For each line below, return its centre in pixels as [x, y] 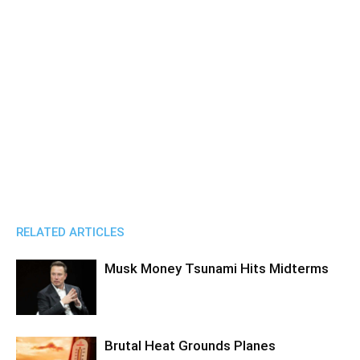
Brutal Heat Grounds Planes [190, 346]
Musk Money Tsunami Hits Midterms [217, 268]
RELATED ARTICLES [70, 232]
